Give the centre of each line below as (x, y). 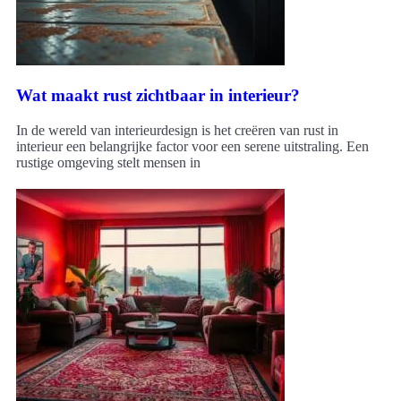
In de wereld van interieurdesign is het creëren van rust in (177, 130)
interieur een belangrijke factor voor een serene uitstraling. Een (192, 146)
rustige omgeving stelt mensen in (108, 162)
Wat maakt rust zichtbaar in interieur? (158, 96)
